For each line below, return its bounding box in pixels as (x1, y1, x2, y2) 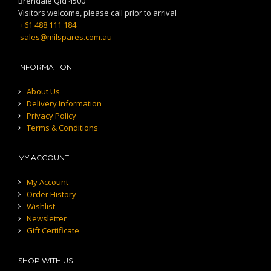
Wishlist (27, 201, 55, 212)
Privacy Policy (27, 110, 76, 121)
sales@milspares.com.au (18, 31, 112, 42)
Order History (27, 189, 76, 200)
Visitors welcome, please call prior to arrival (18, 7, 177, 18)
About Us (27, 86, 60, 97)
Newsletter (27, 213, 67, 224)
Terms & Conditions (27, 122, 98, 133)
